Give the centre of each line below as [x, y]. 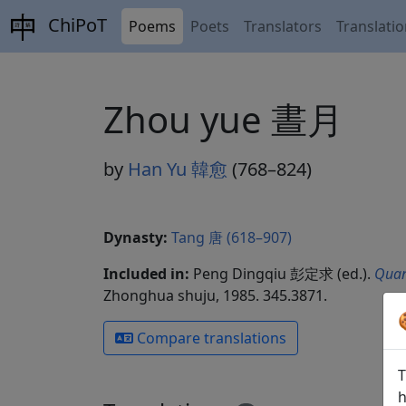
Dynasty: [135, 237]
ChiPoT [76, 25]
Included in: [146, 274]
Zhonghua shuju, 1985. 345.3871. [215, 295]
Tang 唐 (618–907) [232, 237]
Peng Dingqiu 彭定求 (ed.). [282, 274]
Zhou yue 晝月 [223, 119]
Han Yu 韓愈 [178, 169]
